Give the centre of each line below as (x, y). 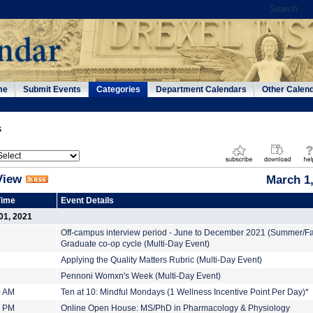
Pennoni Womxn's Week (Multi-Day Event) (141, 276)
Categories (118, 89)
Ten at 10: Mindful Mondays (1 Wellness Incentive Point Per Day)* (185, 292)
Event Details (87, 201)
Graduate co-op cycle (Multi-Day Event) (135, 244)
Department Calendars (201, 89)
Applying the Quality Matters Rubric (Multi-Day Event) (161, 260)
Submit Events (52, 89)
